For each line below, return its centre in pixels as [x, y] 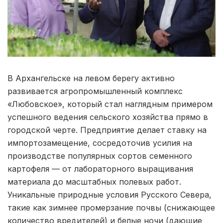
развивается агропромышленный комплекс [95, 91]
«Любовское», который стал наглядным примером [110, 104]
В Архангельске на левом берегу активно [91, 78]
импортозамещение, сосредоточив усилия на [100, 143]
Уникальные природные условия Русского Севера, [110, 195]
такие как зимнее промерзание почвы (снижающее [111, 208]
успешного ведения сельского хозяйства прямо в [108, 117]
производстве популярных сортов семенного [100, 156]
